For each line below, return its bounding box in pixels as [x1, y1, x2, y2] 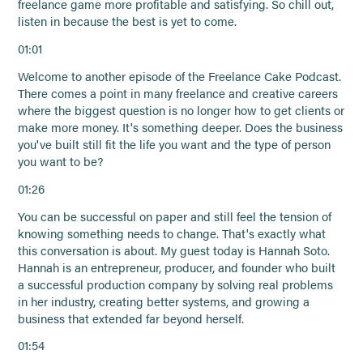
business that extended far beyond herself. [18, 310, 245, 327]
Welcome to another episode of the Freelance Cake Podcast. [18, 67, 342, 84]
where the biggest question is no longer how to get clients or [18, 101, 345, 118]
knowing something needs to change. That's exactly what [18, 224, 327, 241]
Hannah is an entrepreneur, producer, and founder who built [18, 258, 336, 275]
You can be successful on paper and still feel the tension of [18, 207, 332, 224]
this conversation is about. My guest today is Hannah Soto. [18, 241, 331, 258]
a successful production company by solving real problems [18, 275, 334, 293]
